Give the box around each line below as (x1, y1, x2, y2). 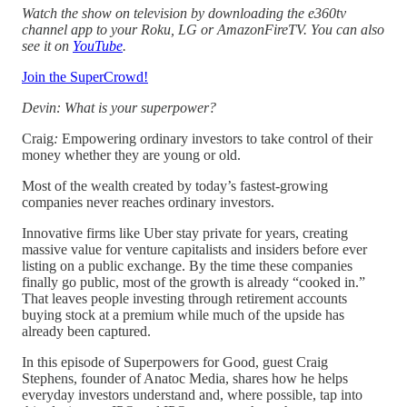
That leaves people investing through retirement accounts (22, 290, 347, 306)
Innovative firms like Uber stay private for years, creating (22, 224, 348, 241)
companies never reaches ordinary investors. (22, 194, 274, 210)
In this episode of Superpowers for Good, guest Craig (22, 353, 328, 370)
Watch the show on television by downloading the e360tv (22, 5, 346, 21)
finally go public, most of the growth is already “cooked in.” (22, 273, 365, 290)
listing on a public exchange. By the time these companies (22, 257, 352, 273)
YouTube (73, 37, 123, 54)
